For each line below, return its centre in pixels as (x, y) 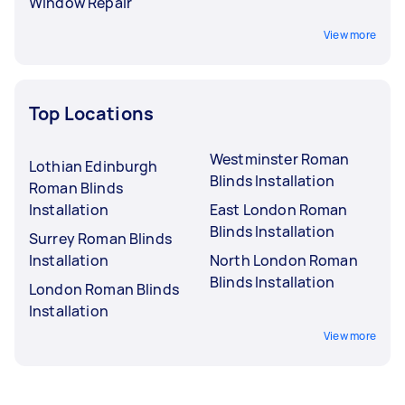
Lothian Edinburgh (94, 166)
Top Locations (91, 113)
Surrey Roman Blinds (100, 239)
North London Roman (284, 260)
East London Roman (279, 210)
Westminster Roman (280, 159)
